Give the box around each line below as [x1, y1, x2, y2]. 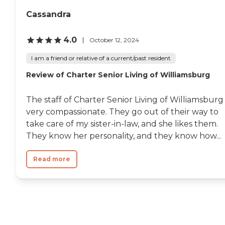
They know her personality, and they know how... [26, 131, 221, 141]
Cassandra [26, 10, 71, 20]
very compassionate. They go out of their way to [26, 107, 218, 117]
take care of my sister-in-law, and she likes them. [26, 119, 218, 129]
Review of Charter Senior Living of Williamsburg [26, 70, 210, 80]
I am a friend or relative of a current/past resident [31, 54, 171, 62]
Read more [33, 155, 70, 163]
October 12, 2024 [89, 36, 139, 44]
